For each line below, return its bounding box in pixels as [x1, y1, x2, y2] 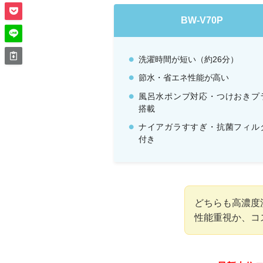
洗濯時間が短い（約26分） [138, 55, 238, 65]
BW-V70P [181, 15, 223, 26]
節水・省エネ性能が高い [138, 73, 229, 83]
